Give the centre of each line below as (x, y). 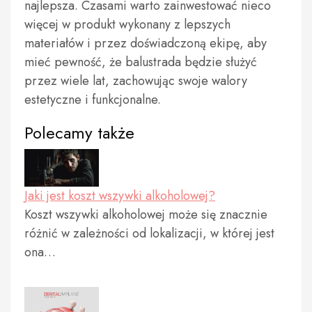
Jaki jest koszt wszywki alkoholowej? (120, 195)
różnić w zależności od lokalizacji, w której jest (149, 233)
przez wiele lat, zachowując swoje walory (136, 81)
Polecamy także (79, 133)
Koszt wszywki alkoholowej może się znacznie (146, 214)
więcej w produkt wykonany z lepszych (127, 24)
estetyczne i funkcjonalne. (93, 100)
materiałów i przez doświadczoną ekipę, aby (146, 43)
